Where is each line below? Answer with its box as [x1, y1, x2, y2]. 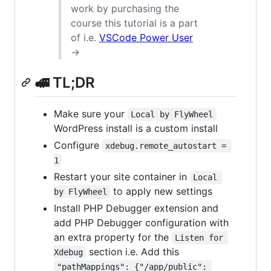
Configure [54, 139, 102, 151]
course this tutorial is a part [71, 16, 198, 29]
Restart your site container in [54, 170, 190, 183]
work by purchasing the [71, 2, 179, 15]
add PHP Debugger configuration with [54, 216, 229, 229]
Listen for [175, 232, 229, 243]
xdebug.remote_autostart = [105, 140, 232, 151]
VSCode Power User [99, 31, 193, 44]
